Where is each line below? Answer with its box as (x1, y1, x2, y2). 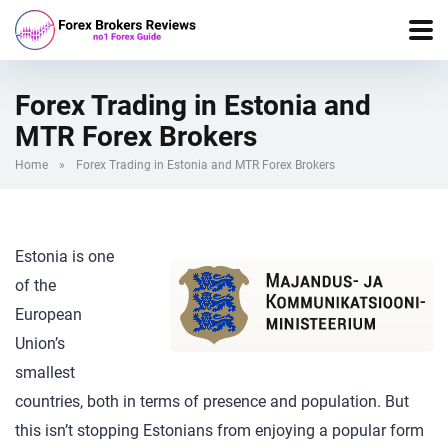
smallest (15, 363, 75, 383)
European (15, 305, 82, 325)
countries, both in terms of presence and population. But (15, 392, 409, 412)
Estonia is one (15, 247, 114, 267)
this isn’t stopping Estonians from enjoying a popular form (15, 421, 424, 441)
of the (15, 276, 56, 296)
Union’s (15, 334, 65, 354)
